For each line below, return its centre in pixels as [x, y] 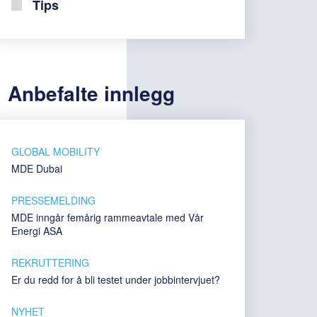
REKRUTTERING [50, 263]
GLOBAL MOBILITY [56, 151]
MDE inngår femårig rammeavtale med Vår [108, 217]
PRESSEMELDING [53, 200]
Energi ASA [37, 231]
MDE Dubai [37, 168]
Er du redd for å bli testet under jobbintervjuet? [116, 279]
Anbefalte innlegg [91, 93]
